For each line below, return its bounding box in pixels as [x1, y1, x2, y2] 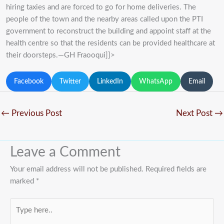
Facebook [14, 78, 43, 85]
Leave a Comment [10, 145, 120, 159]
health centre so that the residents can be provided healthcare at [6, 39, 215, 47]
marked [10, 177, 36, 185]
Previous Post [9, 108, 62, 117]
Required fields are [145, 165, 206, 173]
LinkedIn [97, 78, 123, 85]
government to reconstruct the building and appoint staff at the [6, 27, 211, 35]
